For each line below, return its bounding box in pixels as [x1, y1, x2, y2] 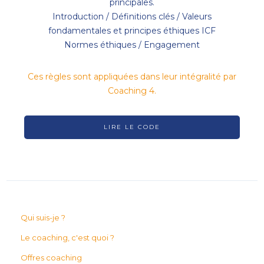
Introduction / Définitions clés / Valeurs [52, 11, 212, 22]
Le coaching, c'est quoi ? [21, 233, 114, 243]
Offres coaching [21, 253, 82, 263]
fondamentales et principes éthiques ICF [48, 25, 216, 37]
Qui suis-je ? [21, 213, 65, 223]
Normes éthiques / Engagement [64, 39, 200, 51]
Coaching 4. [108, 85, 156, 97]
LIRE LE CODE [104, 123, 160, 131]
